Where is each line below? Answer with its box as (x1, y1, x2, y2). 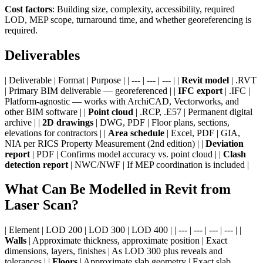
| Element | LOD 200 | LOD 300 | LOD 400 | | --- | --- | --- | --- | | (5, 225, 241, 235)
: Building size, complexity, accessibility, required (52, 4, 235, 14)
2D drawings (42, 117, 93, 127)
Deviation (205, 138, 244, 149)
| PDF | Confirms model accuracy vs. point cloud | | (30, 149, 223, 159)
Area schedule (108, 127, 164, 138)
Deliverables (5, 47, 80, 63)
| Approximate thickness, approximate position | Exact (26, 235, 227, 246)
